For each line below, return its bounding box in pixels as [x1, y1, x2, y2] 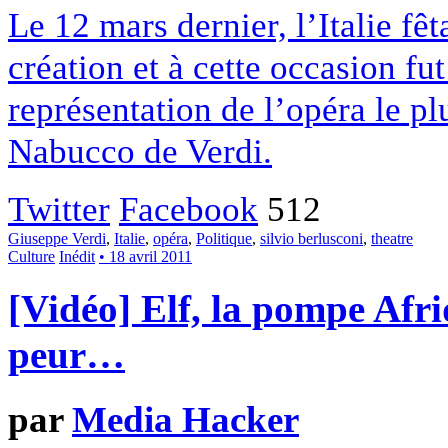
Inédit [59, 248, 95, 265]
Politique [196, 230, 252, 247]
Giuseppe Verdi [8, 230, 106, 247]
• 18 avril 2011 [99, 248, 192, 265]
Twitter [8, 189, 110, 229]
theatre [371, 230, 413, 247]
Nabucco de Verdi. [8, 131, 272, 171]
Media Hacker [72, 398, 299, 440]
